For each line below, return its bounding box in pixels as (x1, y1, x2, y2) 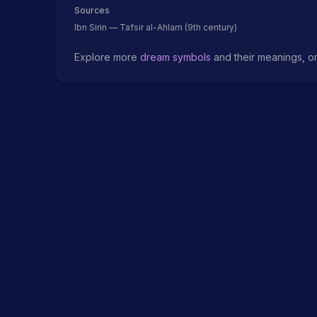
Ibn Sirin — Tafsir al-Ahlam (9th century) (74, 22, 237, 33)
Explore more (74, 51, 140, 63)
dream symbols (140, 51, 211, 63)
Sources (74, 5, 110, 16)
